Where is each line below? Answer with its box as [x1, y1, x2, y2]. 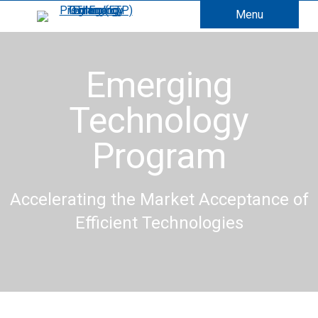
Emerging [85, 65, 233, 106]
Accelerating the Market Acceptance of [9, 190, 309, 209]
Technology [69, 100, 249, 141]
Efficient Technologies [75, 213, 243, 233]
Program [92, 136, 226, 177]
